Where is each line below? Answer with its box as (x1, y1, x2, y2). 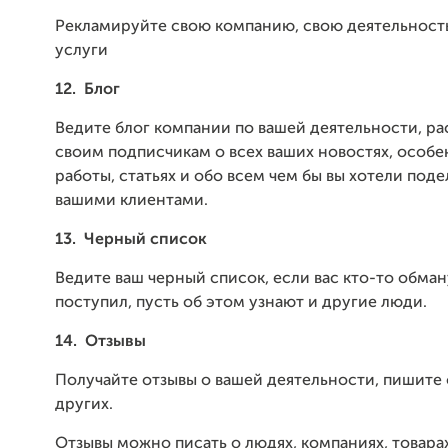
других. (55, 397, 113, 413)
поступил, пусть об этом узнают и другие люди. (55, 295, 427, 311)
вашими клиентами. (55, 193, 208, 209)
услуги (55, 43, 108, 59)
